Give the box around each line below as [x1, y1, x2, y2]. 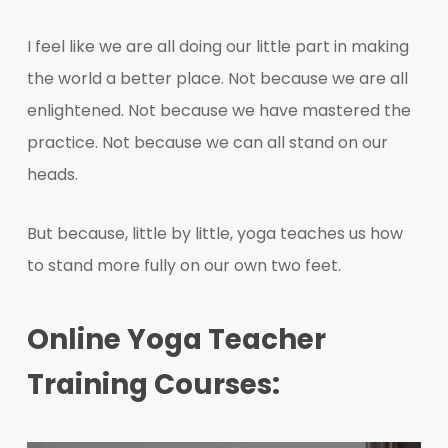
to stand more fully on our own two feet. [26, 253, 341, 277]
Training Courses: [26, 364, 280, 404]
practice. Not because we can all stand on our [26, 130, 388, 154]
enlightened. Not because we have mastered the [26, 98, 411, 122]
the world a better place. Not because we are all [26, 66, 408, 90]
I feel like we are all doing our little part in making [26, 34, 409, 58]
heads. [26, 162, 78, 186]
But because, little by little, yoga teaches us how [26, 221, 403, 245]
